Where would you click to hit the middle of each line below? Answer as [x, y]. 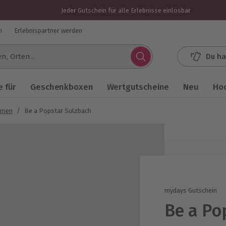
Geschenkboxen [62, 87]
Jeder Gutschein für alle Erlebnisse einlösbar [126, 10]
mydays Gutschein [191, 190]
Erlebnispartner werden [48, 30]
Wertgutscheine [138, 87]
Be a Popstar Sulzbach [58, 111]
